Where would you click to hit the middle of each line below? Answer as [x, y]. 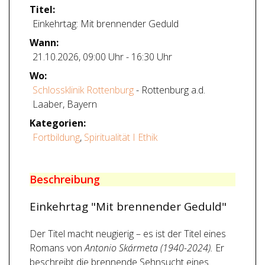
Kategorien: [58, 123]
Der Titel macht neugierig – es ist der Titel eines [128, 234]
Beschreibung [65, 179]
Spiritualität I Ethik [121, 137]
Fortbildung [56, 137]
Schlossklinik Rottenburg [83, 90]
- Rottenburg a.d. [169, 90]
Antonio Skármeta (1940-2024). [149, 248]
